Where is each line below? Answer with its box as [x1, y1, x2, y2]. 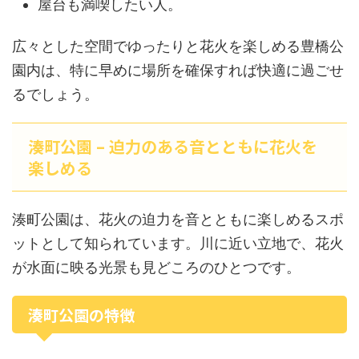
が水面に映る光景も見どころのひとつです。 [12, 259, 301, 276]
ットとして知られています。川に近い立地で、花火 [12, 235, 344, 252]
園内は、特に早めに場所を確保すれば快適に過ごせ [12, 62, 344, 79]
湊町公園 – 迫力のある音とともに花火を [28, 135, 317, 158]
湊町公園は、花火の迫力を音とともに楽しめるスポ [12, 211, 344, 228]
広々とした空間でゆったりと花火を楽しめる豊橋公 [12, 38, 344, 54]
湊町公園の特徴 [28, 304, 135, 325]
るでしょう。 [12, 86, 99, 103]
